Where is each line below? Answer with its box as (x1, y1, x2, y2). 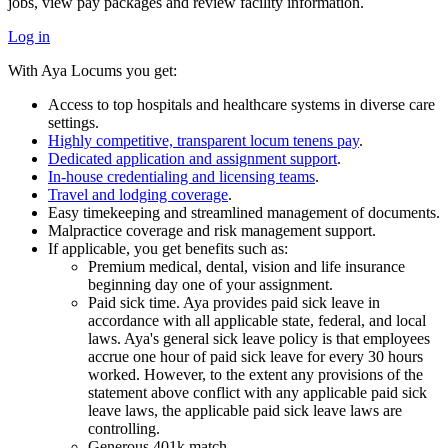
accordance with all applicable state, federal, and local (88, 311, 426, 329)
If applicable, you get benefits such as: (48, 239, 288, 257)
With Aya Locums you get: (8, 61, 177, 79)
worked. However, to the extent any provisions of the (88, 365, 423, 383)
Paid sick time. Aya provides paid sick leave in (88, 293, 380, 311)
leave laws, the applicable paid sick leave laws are (88, 401, 402, 419)
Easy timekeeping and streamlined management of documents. (48, 203, 440, 221)
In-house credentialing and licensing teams (48, 167, 315, 185)
